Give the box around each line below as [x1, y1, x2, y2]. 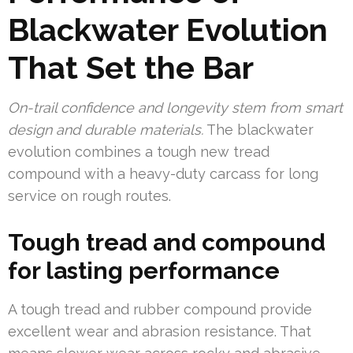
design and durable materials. [8, 121, 203, 139]
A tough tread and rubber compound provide [8, 301, 312, 318]
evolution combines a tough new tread [8, 143, 269, 161]
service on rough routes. [8, 188, 171, 205]
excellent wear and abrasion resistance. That [8, 323, 311, 340]
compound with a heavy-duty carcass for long [8, 165, 318, 183]
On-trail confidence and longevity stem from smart [8, 99, 343, 117]
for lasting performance [8, 257, 280, 285]
